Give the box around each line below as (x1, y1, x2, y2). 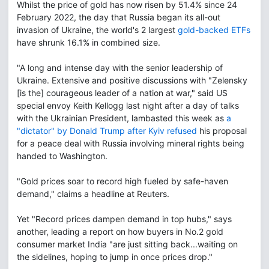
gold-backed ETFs (178, 25, 250, 35)
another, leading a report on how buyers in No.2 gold (17, 226, 223, 237)
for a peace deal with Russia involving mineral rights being (17, 138, 244, 149)
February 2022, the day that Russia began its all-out (17, 12, 220, 23)
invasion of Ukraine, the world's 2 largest (17, 25, 178, 35)
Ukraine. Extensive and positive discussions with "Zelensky (17, 75, 247, 86)
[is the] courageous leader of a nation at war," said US (17, 88, 228, 98)
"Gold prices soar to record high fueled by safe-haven (17, 176, 228, 187)
